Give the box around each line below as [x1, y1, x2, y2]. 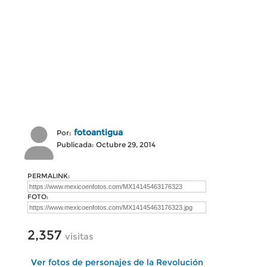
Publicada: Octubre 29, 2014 [57, 140, 156, 149]
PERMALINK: [27, 172, 70, 180]
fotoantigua [74, 127, 123, 138]
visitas [65, 231, 94, 242]
